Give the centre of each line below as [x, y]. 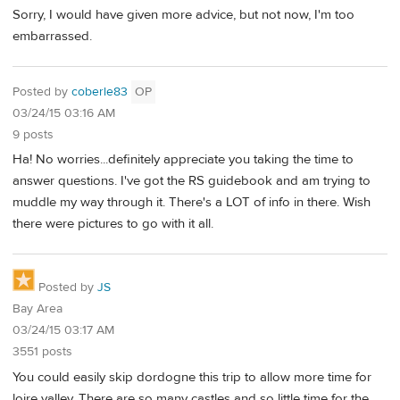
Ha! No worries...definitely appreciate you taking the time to [183, 160]
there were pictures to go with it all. [113, 224]
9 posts [33, 134]
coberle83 [100, 92]
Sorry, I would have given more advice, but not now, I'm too [183, 15]
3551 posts [42, 352]
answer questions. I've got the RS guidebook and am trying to [192, 181]
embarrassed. [52, 37]
